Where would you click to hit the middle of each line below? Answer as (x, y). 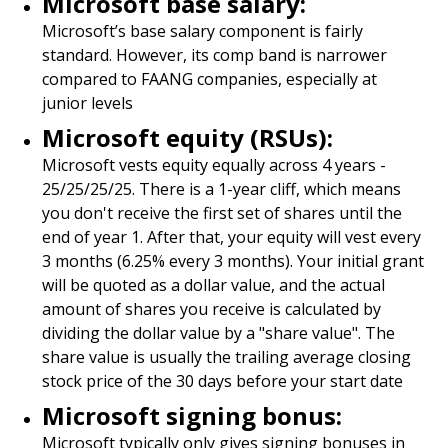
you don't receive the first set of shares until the (222, 213)
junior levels (88, 103)
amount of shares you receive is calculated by (212, 309)
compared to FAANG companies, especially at (210, 79)
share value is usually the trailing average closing (227, 357)
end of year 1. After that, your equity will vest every (232, 237)
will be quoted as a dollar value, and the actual (214, 285)
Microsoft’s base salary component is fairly (203, 31)
